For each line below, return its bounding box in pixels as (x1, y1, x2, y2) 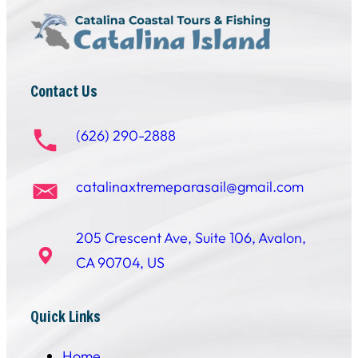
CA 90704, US (76, 253, 165, 272)
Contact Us (30, 82, 97, 101)
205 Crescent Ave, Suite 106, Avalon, (76, 228, 307, 247)
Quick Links (30, 306, 101, 326)
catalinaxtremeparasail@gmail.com (76, 177, 304, 196)
